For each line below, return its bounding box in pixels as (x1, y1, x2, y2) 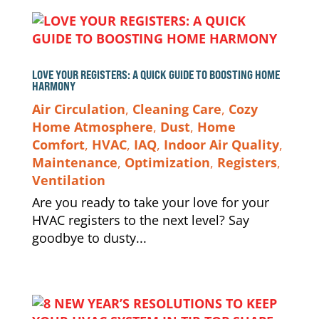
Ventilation (31, 172, 105, 189)
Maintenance (31, 154, 117, 171)
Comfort (31, 136, 85, 153)
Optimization (124, 154, 210, 171)
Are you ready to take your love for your (31, 194, 269, 211)
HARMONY (31, 79, 80, 93)
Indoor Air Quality (163, 136, 279, 153)
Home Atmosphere (31, 118, 153, 135)
